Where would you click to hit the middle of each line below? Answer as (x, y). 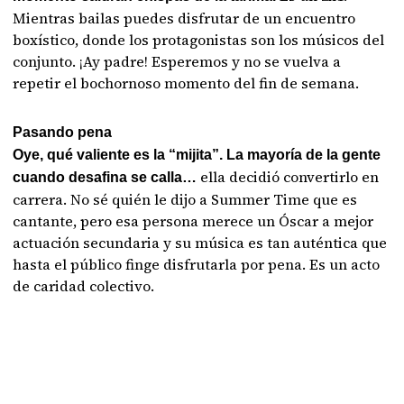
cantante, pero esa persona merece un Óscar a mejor (193, 221)
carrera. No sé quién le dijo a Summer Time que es (185, 199)
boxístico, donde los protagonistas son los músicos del (199, 40)
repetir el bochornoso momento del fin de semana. (186, 83)
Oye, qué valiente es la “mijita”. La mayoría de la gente (197, 155)
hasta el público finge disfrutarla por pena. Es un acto (197, 264)
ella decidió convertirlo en (290, 177)
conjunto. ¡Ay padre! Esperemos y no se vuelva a (177, 61)
